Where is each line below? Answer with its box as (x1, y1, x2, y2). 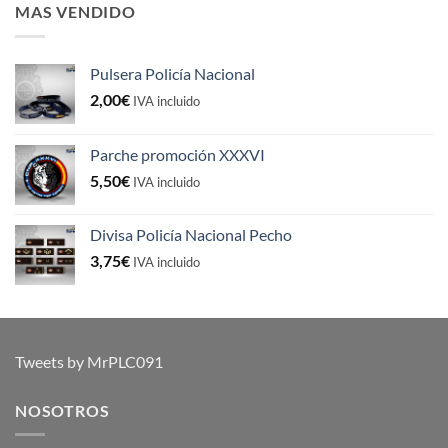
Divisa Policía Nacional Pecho (90, 224, 292, 244)
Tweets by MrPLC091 (15, 351, 163, 371)
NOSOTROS (15, 400, 110, 420)
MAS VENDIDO (15, 2, 136, 22)
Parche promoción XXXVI (90, 144, 265, 164)
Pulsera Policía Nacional (90, 63, 255, 83)
